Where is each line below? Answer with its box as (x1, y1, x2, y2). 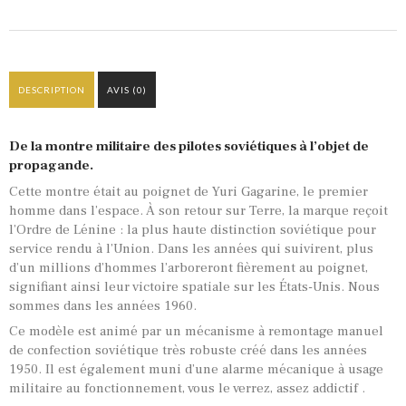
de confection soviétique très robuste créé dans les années (9, 342, 367, 360)
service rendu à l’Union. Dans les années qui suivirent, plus (9, 239, 373, 257)
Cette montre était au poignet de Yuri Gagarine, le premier (9, 182, 368, 200)
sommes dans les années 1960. (9, 296, 197, 314)
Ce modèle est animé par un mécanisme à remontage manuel (9, 323, 383, 341)
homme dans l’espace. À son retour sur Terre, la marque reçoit (9, 201, 388, 219)
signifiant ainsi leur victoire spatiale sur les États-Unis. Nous (9, 277, 380, 295)
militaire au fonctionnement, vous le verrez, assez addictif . (9, 380, 365, 398)
